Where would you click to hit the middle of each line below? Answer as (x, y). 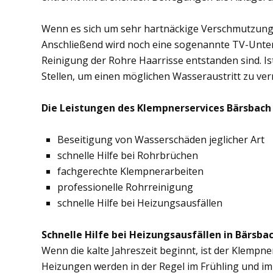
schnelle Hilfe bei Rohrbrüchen (128, 155)
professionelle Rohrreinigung (125, 187)
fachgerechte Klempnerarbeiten (130, 171)
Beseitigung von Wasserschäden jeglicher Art (161, 140)
